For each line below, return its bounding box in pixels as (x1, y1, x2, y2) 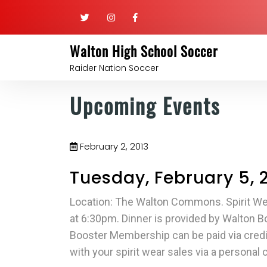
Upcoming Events (70, 89, 220, 121)
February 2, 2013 (77, 140, 148, 153)
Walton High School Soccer (70, 41, 218, 61)
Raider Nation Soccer (70, 62, 159, 74)
